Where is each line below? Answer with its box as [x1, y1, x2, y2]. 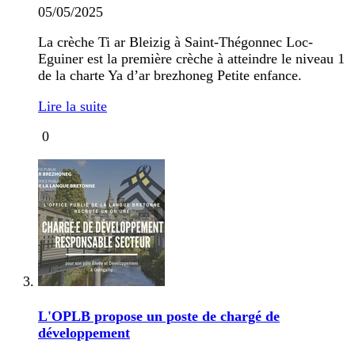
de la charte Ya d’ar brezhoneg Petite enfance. [38, 67, 302, 84]
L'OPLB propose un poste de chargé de [38, 308, 280, 325]
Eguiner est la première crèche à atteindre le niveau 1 [38, 51, 345, 67]
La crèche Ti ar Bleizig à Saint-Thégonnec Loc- [38, 34, 313, 51]
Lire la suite [38, 97, 107, 114]
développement [38, 325, 130, 342]
